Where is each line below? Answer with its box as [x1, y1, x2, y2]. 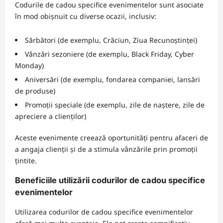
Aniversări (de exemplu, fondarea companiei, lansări [25, 74, 200, 84]
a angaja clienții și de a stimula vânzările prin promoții [15, 144, 198, 154]
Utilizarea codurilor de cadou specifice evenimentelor [15, 207, 193, 217]
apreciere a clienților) [15, 111, 86, 121]
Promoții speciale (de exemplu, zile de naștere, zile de [25, 100, 205, 110]
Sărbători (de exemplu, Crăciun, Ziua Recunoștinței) [25, 35, 197, 45]
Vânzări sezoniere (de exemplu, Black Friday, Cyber [25, 49, 194, 59]
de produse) [15, 86, 55, 96]
